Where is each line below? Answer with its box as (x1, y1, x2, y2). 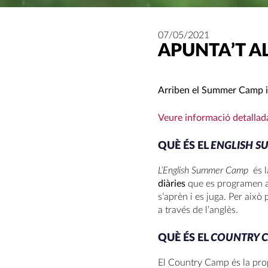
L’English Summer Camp (158, 166, 251, 175)
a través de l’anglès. (158, 205, 238, 215)
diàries (158, 179, 185, 188)
